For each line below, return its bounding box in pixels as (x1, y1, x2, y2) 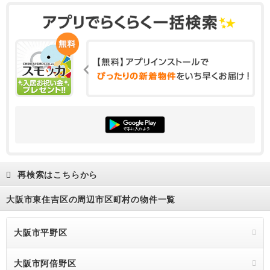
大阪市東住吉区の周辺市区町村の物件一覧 (6, 195, 176, 205)
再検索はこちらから (17, 170, 98, 180)
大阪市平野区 (14, 228, 67, 238)
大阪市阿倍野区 (14, 259, 77, 269)
